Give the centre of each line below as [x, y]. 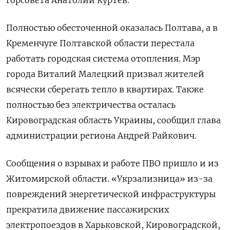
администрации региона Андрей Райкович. [101, 135]
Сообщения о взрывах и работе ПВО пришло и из [112, 163]
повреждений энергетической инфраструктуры [111, 194]
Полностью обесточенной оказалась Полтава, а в [112, 27]
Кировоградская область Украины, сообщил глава [113, 120]
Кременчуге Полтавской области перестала [100, 43]
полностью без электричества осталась [91, 104]
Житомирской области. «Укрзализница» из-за [109, 178]
